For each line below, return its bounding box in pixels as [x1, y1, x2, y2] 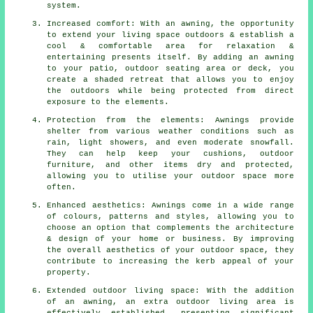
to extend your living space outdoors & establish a [47, 31, 294, 40]
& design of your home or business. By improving [47, 235, 294, 244]
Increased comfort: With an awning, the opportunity [47, 20, 294, 29]
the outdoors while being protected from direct [47, 87, 294, 96]
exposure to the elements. [47, 98, 170, 107]
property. [47, 268, 92, 277]
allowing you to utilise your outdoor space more [47, 172, 294, 181]
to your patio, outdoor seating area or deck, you [47, 64, 294, 73]
